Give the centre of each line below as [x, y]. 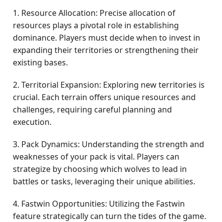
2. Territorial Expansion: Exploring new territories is [109, 85]
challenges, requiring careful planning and [93, 110]
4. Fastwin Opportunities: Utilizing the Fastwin [99, 204]
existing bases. [41, 62]
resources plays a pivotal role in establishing [96, 25]
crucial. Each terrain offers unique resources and [105, 97]
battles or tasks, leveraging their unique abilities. [104, 181]
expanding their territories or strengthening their [106, 50]
